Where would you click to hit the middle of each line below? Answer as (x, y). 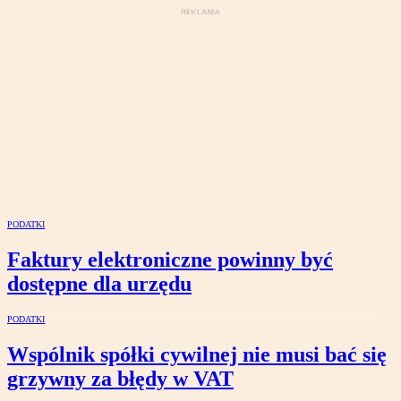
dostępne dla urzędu (99, 284)
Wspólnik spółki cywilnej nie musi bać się (197, 355)
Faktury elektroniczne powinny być (170, 260)
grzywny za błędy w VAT (120, 379)
